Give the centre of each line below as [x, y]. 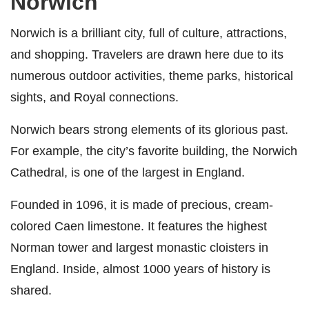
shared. [33, 290]
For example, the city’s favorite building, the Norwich [154, 151]
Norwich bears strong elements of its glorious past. [149, 130]
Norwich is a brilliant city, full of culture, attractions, [149, 33]
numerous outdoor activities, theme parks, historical [152, 76]
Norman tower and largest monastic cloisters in [139, 248]
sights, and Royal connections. [94, 97]
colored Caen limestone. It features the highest [139, 226]
